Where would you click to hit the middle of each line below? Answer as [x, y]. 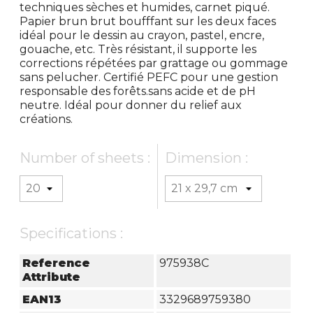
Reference [57, 263]
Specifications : [72, 233]
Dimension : [207, 158]
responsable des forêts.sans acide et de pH [138, 91]
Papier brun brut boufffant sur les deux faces [148, 21]
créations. [46, 119]
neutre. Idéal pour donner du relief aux [131, 105]
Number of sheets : [85, 158]
